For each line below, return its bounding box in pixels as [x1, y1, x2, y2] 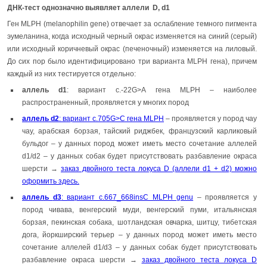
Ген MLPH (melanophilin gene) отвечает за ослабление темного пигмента [7, 20, 257, 29]
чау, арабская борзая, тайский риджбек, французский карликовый [22, 127, 257, 136]
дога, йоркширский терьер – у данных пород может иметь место [22, 231, 257, 240]
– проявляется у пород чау [164, 114, 257, 123]
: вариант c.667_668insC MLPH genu [61, 193, 194, 202]
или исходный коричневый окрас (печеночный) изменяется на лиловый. [7, 45, 257, 54]
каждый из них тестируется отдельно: [7, 70, 136, 79]
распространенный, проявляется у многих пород [22, 98, 189, 107]
